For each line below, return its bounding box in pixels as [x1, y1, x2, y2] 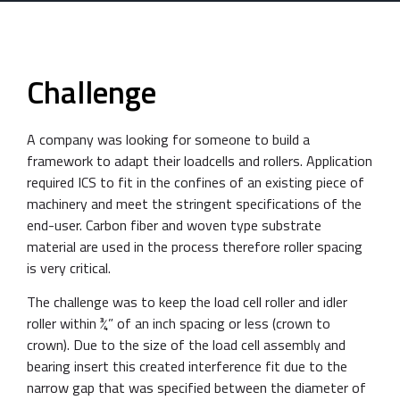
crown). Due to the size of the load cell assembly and [27, 334, 346, 356]
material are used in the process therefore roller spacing [27, 236, 362, 257]
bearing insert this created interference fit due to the [27, 355, 347, 378]
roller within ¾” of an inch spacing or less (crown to [27, 312, 330, 335]
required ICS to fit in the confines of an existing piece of [27, 171, 364, 193]
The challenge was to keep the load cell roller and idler [27, 291, 347, 313]
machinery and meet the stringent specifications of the [27, 193, 362, 214]
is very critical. [27, 257, 111, 279]
